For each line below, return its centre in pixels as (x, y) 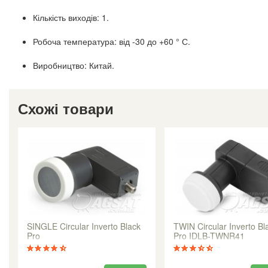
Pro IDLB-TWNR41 (209, 236)
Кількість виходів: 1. (71, 18)
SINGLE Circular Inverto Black (84, 226)
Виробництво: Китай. (74, 66)
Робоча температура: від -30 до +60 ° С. (112, 42)
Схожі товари (66, 109)
